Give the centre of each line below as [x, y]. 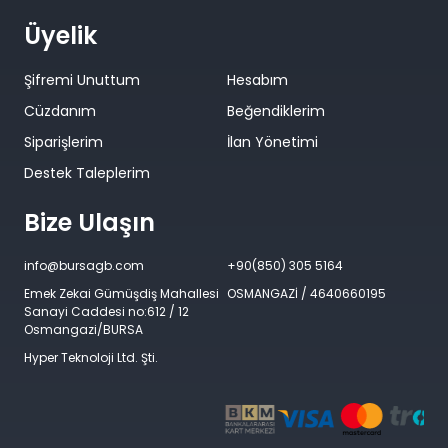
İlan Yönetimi [272, 142]
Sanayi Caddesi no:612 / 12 [106, 311]
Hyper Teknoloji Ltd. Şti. [91, 357]
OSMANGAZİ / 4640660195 [306, 293]
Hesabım [257, 80]
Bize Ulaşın [89, 222]
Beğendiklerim [275, 111]
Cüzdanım [60, 111]
